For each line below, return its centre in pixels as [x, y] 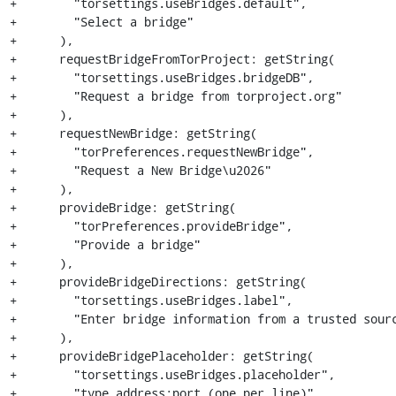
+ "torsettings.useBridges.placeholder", [172, 374]
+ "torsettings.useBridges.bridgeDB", [161, 77]
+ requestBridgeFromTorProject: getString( [172, 59]
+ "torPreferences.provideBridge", [151, 226]
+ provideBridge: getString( [122, 207]
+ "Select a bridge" [101, 22]
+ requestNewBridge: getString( [133, 133]
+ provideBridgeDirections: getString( [158, 282]
